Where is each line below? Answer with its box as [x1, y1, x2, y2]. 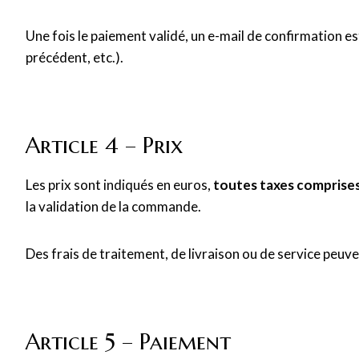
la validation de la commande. [26, 198, 201, 215]
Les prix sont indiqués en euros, [26, 176, 213, 193]
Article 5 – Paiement [26, 328, 231, 356]
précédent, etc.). [26, 49, 123, 66]
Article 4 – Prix [26, 131, 183, 159]
